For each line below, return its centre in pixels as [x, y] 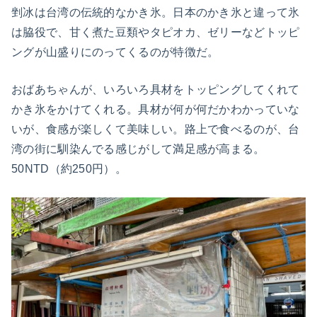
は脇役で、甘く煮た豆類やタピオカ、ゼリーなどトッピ [156, 32]
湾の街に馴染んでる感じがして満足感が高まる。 [138, 149]
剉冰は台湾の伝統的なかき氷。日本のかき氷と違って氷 [156, 12]
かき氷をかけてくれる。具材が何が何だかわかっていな [156, 110]
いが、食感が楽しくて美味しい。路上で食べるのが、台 [156, 129]
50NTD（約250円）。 [69, 169]
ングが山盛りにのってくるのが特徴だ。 [115, 52]
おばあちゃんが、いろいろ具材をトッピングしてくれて [156, 90]
